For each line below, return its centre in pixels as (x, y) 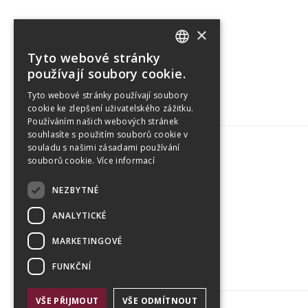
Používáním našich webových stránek (103, 121)
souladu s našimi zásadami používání (104, 147)
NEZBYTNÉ (76, 190)
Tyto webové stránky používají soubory (108, 95)
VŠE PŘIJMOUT (67, 301)
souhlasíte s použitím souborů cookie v (108, 134)
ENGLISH (194, 85)
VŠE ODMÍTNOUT (160, 301)
